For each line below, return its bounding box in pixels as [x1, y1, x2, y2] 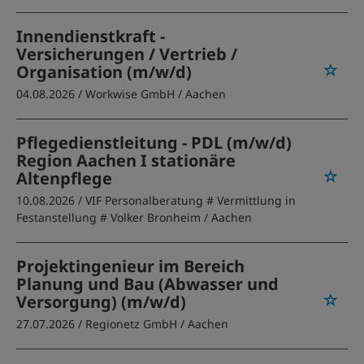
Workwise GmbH [85, 86, 175, 102]
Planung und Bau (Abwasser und [16, 273, 279, 295]
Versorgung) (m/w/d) [16, 291, 186, 313]
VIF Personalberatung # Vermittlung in [85, 193, 296, 208]
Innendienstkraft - [16, 25, 165, 47]
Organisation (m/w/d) [16, 61, 192, 83]
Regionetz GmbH [85, 316, 177, 331]
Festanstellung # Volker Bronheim [16, 210, 201, 225]
